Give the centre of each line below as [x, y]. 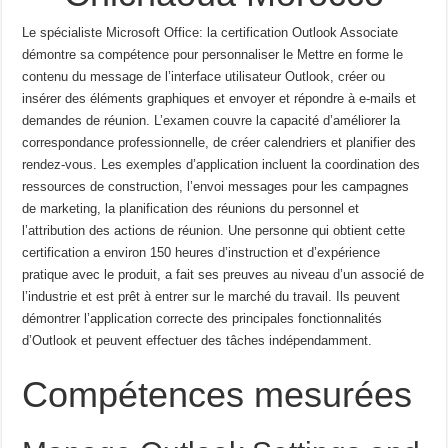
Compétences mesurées [217, 394]
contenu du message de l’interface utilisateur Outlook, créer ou [204, 76]
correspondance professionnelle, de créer [141, 142]
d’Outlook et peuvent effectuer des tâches [144, 340]
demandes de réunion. [86, 120]
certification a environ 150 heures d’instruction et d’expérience [201, 252]
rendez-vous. [60, 164]
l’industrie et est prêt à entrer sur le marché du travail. [177, 296]
